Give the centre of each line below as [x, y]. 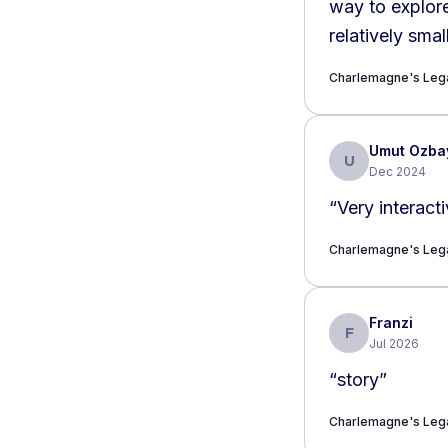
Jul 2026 [394, 343]
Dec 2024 [397, 171]
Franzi [391, 322]
